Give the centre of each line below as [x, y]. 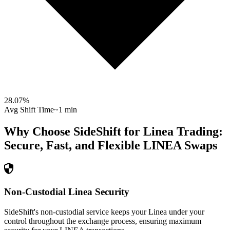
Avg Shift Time [29, 110]
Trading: [198, 132]
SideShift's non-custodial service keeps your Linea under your [104, 212]
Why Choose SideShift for [74, 132]
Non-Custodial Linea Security [67, 191]
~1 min [65, 110]
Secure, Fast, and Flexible [72, 146]
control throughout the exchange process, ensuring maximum [103, 221]
